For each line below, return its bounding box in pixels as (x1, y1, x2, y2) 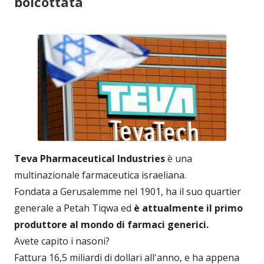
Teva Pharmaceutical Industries (14, 151, 165, 165)
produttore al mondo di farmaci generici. (14, 217, 209, 231)
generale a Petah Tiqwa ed (14, 201, 134, 214)
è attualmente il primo (134, 201, 243, 214)
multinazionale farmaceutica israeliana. (14, 168, 186, 181)
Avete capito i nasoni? (14, 234, 110, 247)
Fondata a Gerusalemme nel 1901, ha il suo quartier (14, 184, 241, 198)
